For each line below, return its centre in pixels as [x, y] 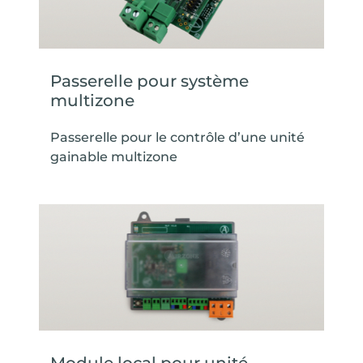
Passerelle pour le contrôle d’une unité [177, 137]
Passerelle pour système [149, 81]
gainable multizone [114, 156]
